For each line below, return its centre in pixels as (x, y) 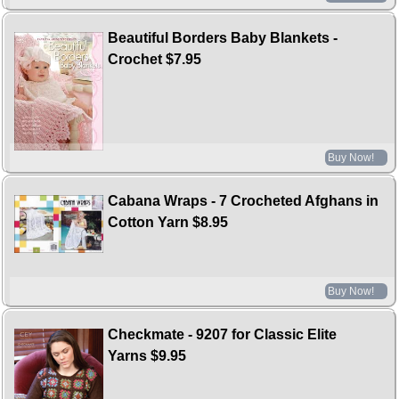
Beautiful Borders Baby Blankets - (223, 38)
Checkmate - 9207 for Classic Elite (223, 335)
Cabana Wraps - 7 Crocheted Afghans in (244, 201)
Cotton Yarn (149, 223)
